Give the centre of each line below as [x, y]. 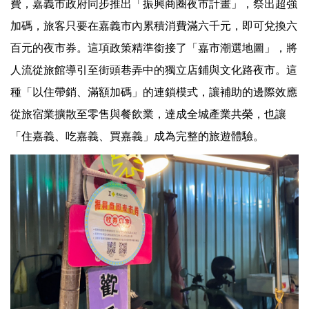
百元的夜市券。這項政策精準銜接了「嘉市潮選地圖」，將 [154, 48]
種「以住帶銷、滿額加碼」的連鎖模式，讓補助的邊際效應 [154, 92]
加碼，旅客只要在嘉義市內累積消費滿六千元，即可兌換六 [154, 26]
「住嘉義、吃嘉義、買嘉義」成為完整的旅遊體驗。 [137, 136]
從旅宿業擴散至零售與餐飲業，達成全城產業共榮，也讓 [148, 114]
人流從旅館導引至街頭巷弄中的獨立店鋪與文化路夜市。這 [154, 70]
